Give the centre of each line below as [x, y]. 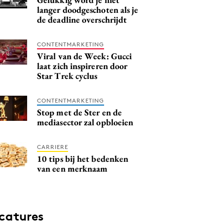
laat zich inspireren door [82, 66]
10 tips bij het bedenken [83, 158]
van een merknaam [73, 168]
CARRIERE [53, 147]
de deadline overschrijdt [82, 19]
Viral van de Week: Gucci [85, 56]
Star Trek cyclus [67, 75]
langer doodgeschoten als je [88, 9]
